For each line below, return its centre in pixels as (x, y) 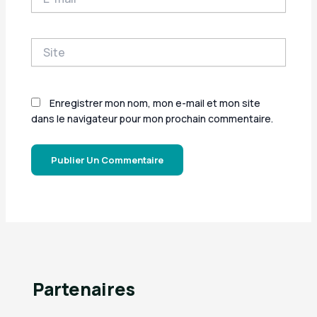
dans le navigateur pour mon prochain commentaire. (152, 119)
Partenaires (84, 289)
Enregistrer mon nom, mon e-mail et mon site (155, 103)
